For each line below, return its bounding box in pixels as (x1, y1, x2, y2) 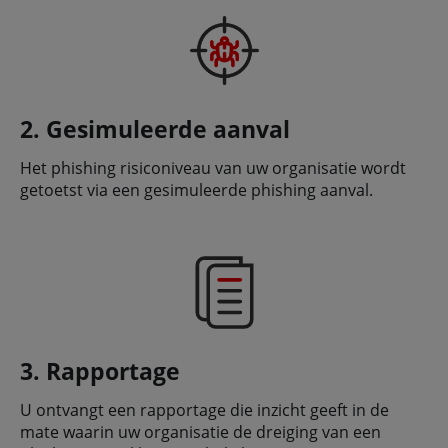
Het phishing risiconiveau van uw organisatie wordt (20, 157, 406, 180)
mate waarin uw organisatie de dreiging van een (20, 421, 381, 444)
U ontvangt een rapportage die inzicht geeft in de (20, 399, 389, 422)
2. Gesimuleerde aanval (20, 113, 290, 146)
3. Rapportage (20, 355, 180, 388)
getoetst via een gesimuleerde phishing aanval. (20, 179, 373, 202)
